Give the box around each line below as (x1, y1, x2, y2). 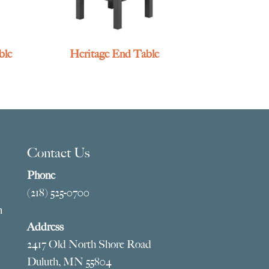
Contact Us (26, 144, 89, 161)
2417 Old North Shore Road (26, 237, 151, 251)
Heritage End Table (70, 47, 160, 61)
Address (26, 220, 64, 234)
